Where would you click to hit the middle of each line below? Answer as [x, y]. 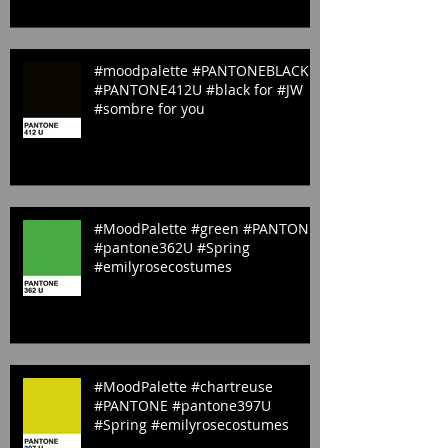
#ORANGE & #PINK [157, 37]
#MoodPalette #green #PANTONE [205, 278]
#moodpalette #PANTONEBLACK [201, 120]
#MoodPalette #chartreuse [183, 436]
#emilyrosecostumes [163, 316]
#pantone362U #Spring [172, 297]
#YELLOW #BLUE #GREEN [178, 18]
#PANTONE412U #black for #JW [198, 139]
